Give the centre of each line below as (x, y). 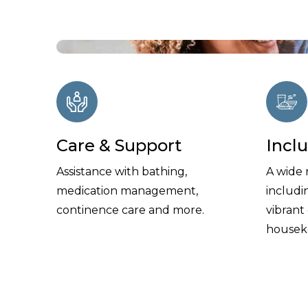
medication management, (127, 190)
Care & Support (119, 145)
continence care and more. (130, 210)
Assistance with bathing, (122, 171)
